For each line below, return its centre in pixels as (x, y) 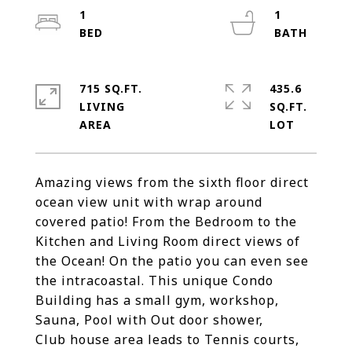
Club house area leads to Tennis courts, (167, 339)
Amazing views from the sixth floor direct (172, 182)
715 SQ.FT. (111, 88)
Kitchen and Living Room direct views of (168, 241)
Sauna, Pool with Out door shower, (149, 320)
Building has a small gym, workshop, (157, 300)
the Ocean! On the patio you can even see (172, 261)
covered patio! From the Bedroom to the (166, 222)
